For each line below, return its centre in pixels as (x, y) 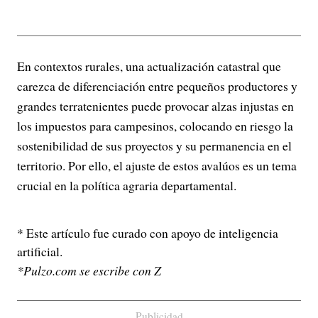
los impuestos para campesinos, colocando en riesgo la (155, 126)
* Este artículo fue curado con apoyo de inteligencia (148, 233)
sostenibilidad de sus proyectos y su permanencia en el (154, 146)
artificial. (40, 251)
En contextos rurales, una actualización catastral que (149, 66)
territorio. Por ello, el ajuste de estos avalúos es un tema (157, 165)
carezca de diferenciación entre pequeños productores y (157, 86)
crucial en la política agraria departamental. (127, 185)
